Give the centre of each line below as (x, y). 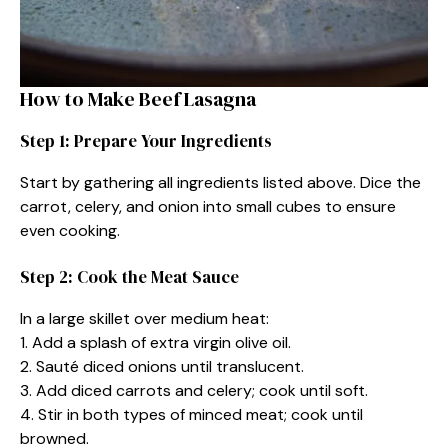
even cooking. (70, 230)
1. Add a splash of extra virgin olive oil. (155, 342)
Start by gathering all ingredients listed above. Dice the (220, 182)
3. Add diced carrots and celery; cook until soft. (194, 390)
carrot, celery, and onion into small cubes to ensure (208, 206)
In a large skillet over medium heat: (144, 318)
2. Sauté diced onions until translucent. (162, 366)
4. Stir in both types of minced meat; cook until (191, 414)
